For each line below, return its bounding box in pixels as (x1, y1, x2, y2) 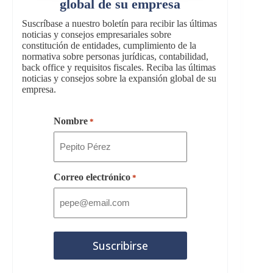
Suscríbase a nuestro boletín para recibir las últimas (22, 18, 217, 29)
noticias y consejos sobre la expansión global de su (22, 73, 216, 83)
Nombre (53, 115, 88, 126)
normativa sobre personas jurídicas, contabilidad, (22, 51, 208, 62)
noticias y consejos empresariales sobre (22, 29, 171, 40)
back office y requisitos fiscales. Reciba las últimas (22, 62, 216, 73)
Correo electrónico (53, 171, 130, 182)
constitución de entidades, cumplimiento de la (22, 40, 196, 51)
